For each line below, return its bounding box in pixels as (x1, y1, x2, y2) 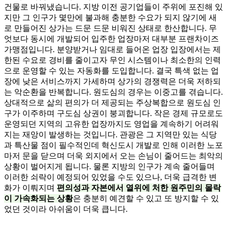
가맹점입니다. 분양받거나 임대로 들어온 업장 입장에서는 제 (4, 45, 221, 54)
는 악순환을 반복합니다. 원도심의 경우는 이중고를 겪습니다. (4, 87, 223, 96)
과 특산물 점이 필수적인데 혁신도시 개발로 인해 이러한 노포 (4, 140, 223, 149)
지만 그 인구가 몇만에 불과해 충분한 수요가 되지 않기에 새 (4, 13, 217, 22)
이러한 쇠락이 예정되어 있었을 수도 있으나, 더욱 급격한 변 (4, 172, 217, 181)
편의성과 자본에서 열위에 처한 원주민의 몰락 (57, 183, 221, 192)
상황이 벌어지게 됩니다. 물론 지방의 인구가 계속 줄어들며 (4, 162, 215, 171)
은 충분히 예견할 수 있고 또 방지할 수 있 (73, 194, 219, 203)
